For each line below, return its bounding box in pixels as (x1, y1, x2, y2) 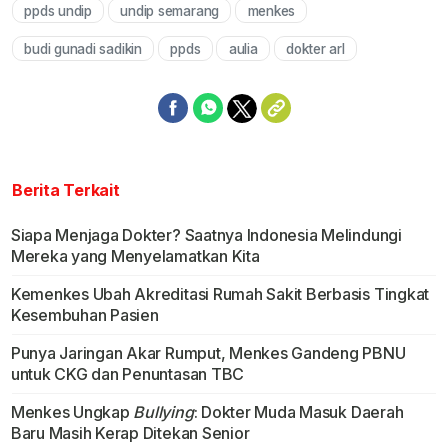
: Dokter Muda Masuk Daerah (193, 401, 404, 422)
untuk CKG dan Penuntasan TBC (10, 363, 245, 384)
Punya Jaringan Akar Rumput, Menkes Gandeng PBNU (10, 342, 406, 363)
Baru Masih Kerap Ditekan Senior (10, 422, 250, 443)
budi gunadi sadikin (24, 40, 142, 57)
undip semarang (120, 2, 220, 19)
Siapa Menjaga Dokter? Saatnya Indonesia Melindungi (10, 224, 402, 245)
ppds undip (24, 2, 92, 19)
